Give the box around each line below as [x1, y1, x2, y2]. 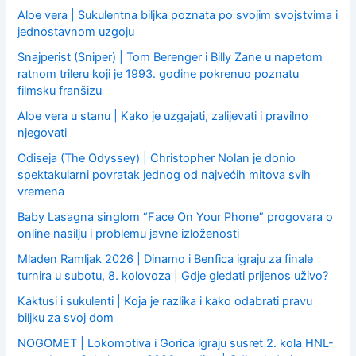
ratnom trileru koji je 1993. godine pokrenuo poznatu [17, 66, 300, 81]
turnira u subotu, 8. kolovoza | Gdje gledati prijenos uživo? [17, 268, 329, 283]
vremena [17, 184, 65, 199]
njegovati [17, 125, 68, 140]
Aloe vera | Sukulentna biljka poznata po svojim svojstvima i [17, 8, 339, 23]
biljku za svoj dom [17, 310, 114, 325]
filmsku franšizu [17, 83, 103, 98]
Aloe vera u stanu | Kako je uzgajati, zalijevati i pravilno [17, 108, 309, 123]
